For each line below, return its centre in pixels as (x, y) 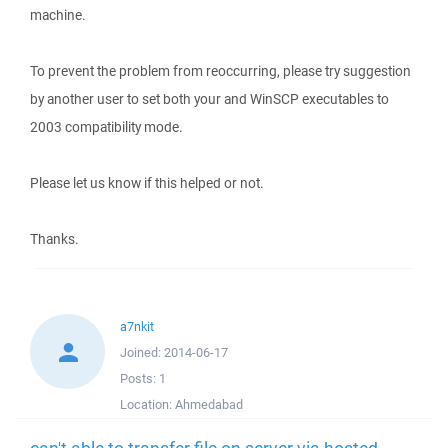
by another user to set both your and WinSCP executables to (209, 99)
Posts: (139, 378)
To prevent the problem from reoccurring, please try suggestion (220, 71)
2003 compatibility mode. (106, 127)
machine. (58, 15)
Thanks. (54, 239)
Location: (147, 404)
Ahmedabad (209, 404)
